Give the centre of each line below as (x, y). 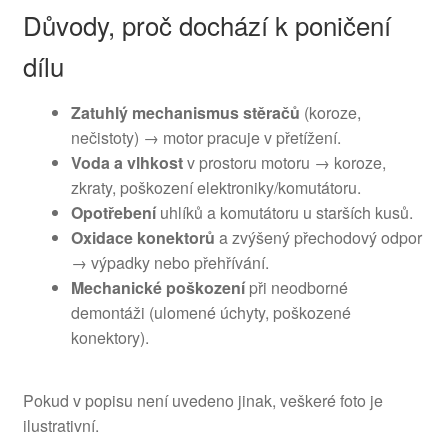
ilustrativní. (60, 426)
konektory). (109, 337)
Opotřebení (113, 212)
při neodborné (296, 287)
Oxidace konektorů (142, 237)
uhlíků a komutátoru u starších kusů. (284, 212)
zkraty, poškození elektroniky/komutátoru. (215, 187)
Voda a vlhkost (126, 162)
